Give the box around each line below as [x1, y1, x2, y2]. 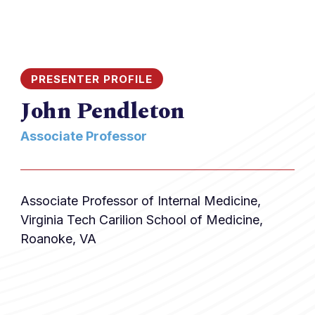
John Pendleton [20, 95, 184, 129]
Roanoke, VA [20, 231, 96, 246]
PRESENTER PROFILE [31, 72, 153, 86]
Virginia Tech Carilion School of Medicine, [20, 212, 263, 227]
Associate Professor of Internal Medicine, [20, 193, 261, 208]
